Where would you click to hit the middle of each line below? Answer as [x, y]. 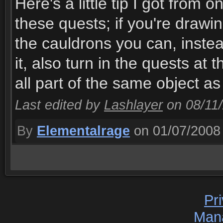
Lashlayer [133, 105]
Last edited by [59, 105]
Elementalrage [83, 131]
